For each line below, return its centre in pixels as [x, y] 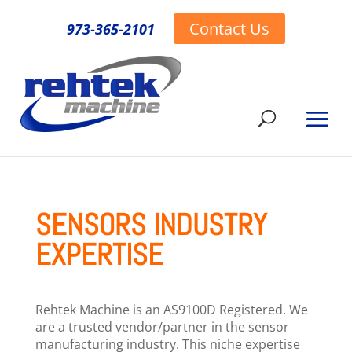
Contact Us [229, 29]
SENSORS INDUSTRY [151, 225]
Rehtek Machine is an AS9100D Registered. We [171, 310]
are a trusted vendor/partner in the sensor [162, 327]
